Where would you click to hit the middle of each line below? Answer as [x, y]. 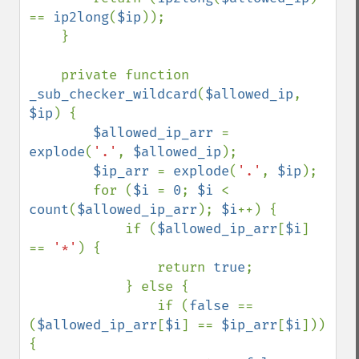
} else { [77, 286]
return [185, 267]
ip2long [81, 17]
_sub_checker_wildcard [113, 94]
